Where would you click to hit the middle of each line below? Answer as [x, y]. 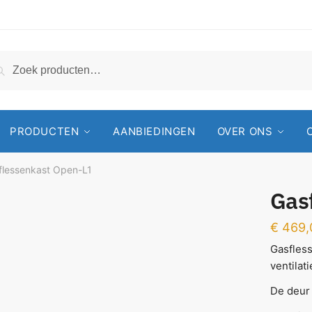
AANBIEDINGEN [154, 131]
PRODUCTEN [45, 131]
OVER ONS [245, 131]
